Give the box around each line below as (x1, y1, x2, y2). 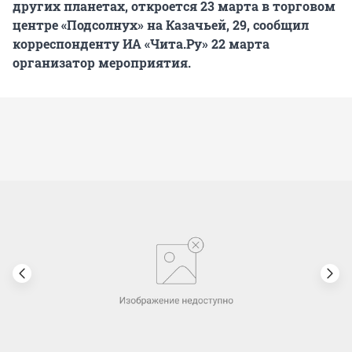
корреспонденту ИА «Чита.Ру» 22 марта (13, 35, 269, 53)
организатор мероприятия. (13, 54, 191, 71)
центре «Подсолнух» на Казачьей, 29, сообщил (13, 16, 309, 34)
